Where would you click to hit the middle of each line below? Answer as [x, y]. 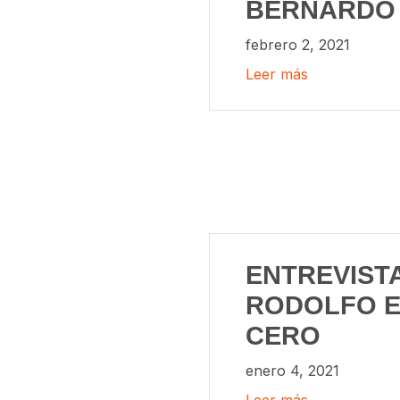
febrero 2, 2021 [298, 44]
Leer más [277, 75]
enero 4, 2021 [292, 370]
